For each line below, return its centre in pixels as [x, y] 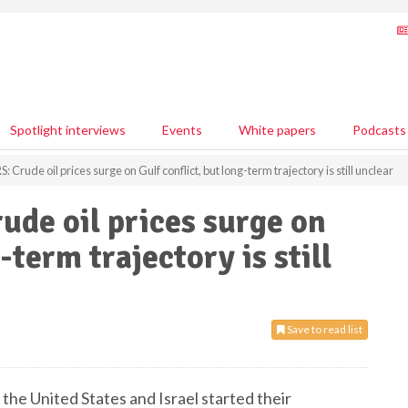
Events [182, 130]
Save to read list [324, 329]
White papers [277, 130]
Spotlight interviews [68, 130]
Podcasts [379, 130]
